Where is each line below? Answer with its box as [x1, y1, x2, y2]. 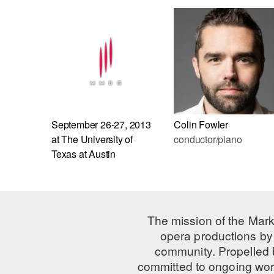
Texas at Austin [51, 147, 116, 161]
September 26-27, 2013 [51, 117, 151, 132]
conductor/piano [174, 132, 242, 147]
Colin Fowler [174, 117, 228, 132]
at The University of [51, 132, 133, 147]
